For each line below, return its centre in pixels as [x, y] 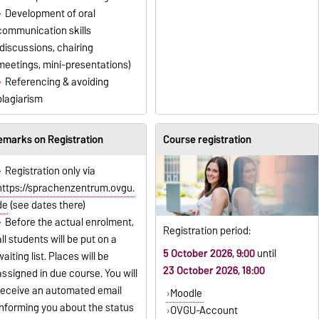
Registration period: [206, 231]
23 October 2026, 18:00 [214, 271]
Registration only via [50, 171]
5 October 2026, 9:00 [209, 254]
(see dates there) [46, 205]
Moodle [187, 294]
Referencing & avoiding [57, 82]
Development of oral [50, 13]
